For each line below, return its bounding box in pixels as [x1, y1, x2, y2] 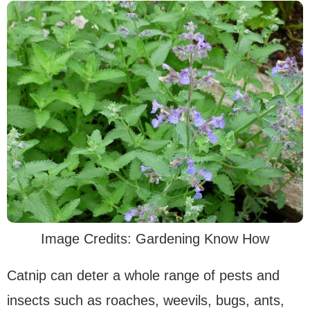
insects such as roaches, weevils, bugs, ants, [7, 293, 284, 309]
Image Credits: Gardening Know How [41, 231, 269, 247]
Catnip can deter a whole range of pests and [7, 268, 280, 284]
